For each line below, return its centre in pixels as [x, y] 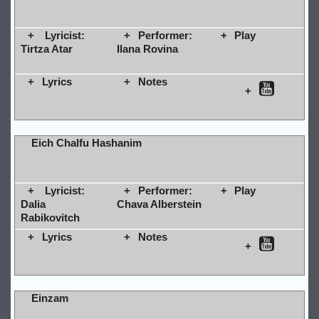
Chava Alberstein [159, 204]
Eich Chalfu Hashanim [86, 142]
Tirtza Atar [46, 48]
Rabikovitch [50, 217]
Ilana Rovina [147, 48]
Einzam [49, 298]
